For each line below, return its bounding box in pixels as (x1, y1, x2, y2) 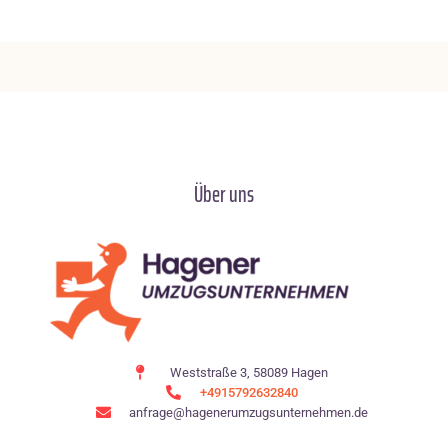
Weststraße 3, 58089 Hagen (169, 364, 328, 380)
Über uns (194, 176, 254, 212)
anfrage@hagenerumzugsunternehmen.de (129, 404, 369, 420)
